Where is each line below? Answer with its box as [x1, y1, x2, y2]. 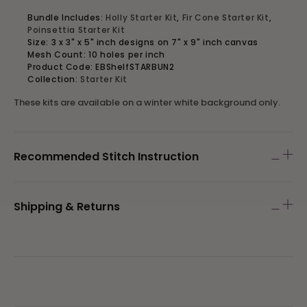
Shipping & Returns [14, 199, 120, 214]
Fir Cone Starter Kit [182, 12, 269, 23]
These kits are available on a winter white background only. [14, 96, 280, 109]
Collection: [27, 73, 81, 85]
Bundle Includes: [27, 12, 106, 23]
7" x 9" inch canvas [171, 36, 258, 48]
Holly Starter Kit [106, 12, 177, 23]
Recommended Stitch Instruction [14, 149, 199, 164]
